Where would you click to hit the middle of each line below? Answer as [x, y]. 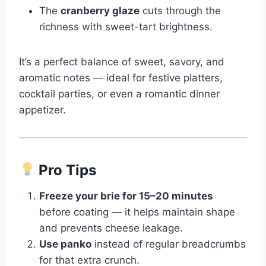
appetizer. [42, 110]
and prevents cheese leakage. [111, 228]
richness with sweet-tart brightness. [126, 26]
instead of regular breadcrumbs [169, 244]
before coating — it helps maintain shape [137, 212]
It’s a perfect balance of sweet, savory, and [122, 61]
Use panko [65, 244]
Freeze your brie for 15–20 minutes [126, 196]
